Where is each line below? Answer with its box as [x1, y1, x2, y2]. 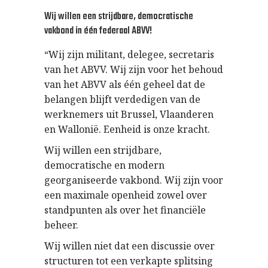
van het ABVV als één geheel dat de [44, 78, 205, 91]
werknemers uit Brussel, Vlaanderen [44, 108, 214, 121]
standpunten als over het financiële [44, 203, 206, 217]
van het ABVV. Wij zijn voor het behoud [44, 63, 223, 76]
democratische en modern [44, 159, 165, 172]
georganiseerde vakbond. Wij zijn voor [44, 173, 223, 187]
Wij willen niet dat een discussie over [44, 239, 215, 252]
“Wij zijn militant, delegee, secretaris [44, 48, 214, 61]
